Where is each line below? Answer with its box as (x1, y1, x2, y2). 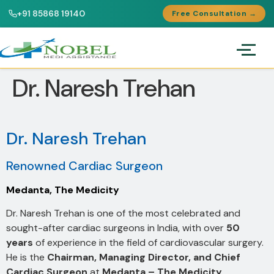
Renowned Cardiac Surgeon (6, 157, 163, 174)
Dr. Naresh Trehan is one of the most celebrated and (6, 206, 240, 220)
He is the (6, 250, 47, 264)
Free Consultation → (171, 9, 256, 18)
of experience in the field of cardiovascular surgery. (33, 235, 264, 249)
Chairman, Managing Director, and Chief (47, 250, 240, 264)
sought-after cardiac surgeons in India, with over (6, 221, 226, 234)
